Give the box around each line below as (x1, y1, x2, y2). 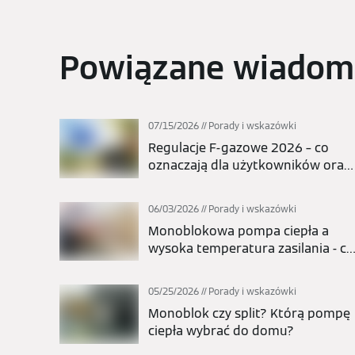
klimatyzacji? (148, 192, 226, 208)
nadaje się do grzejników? (148, 257, 303, 274)
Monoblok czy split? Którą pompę (148, 305, 350, 323)
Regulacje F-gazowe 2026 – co (148, 139, 329, 156)
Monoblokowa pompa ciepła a (148, 222, 329, 239)
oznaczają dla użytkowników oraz (148, 157, 350, 174)
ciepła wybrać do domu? (148, 323, 294, 340)
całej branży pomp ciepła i (148, 174, 303, 191)
